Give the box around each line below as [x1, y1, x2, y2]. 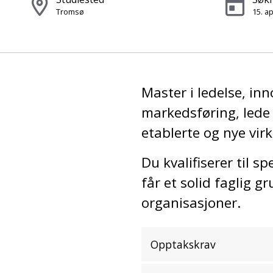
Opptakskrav [151, 237, 216, 252]
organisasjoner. [141, 193, 241, 212]
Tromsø [56, 6, 84, 17]
